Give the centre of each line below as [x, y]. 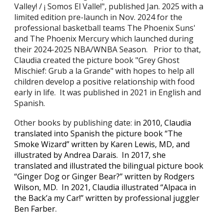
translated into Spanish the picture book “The [99, 133]
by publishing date [97, 123]
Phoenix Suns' [170, 28]
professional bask [47, 28]
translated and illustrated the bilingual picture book [109, 166]
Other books [39, 123]
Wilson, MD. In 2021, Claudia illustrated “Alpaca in [105, 187]
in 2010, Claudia [163, 123]
